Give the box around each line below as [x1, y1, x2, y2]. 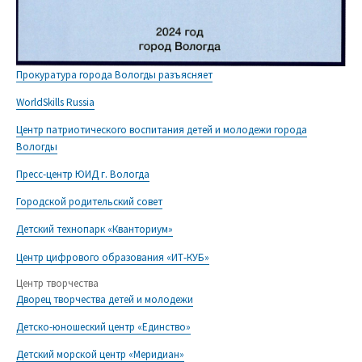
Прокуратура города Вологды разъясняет [16, 67, 213, 82]
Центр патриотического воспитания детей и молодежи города [16, 122, 307, 137]
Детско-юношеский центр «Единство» [16, 319, 191, 334]
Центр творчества [16, 276, 99, 290]
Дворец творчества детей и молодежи [16, 292, 193, 306]
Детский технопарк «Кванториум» [16, 222, 173, 237]
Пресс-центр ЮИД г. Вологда [16, 167, 149, 182]
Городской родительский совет [16, 195, 162, 209]
